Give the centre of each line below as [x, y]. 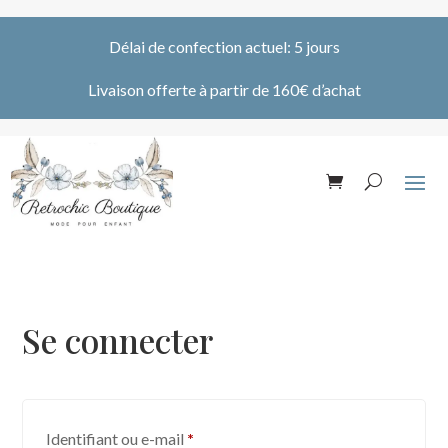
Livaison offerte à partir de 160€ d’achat [224, 89]
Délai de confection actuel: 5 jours [224, 46]
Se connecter [118, 339]
